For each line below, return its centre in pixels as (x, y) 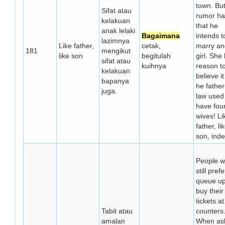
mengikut (116, 51)
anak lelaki (118, 31)
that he (207, 26)
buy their (210, 191)
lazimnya (116, 41)
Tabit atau (117, 211)
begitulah (156, 56)
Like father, (76, 46)
